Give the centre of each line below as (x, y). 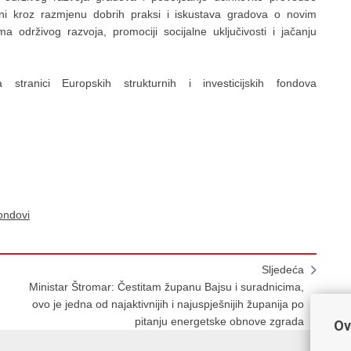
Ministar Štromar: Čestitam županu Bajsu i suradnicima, (166, 287)
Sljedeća (283, 270)
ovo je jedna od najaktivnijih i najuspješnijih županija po (168, 304)
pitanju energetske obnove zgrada (219, 321)
